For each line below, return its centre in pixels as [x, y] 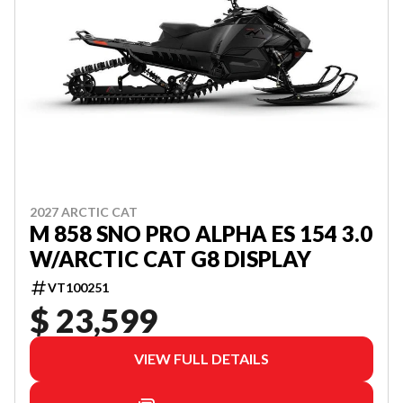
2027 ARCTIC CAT [84, 211]
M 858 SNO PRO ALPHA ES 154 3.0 [201, 233]
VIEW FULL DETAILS [201, 358]
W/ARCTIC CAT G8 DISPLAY [170, 258]
